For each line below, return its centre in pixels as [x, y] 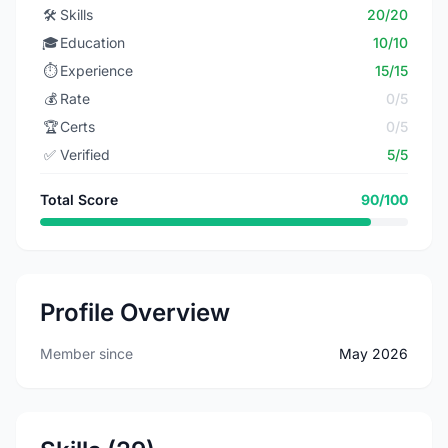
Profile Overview [135, 312]
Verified [85, 154]
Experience [96, 70]
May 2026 [373, 353]
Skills [76, 14]
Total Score [79, 199]
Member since [86, 353]
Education [92, 42]
